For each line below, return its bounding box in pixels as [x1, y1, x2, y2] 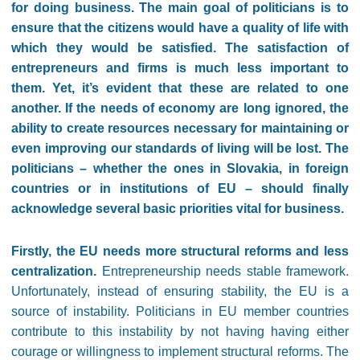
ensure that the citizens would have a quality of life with [11, 21, 349, 35]
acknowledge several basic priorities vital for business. [11, 202, 344, 215]
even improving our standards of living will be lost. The [11, 141, 349, 155]
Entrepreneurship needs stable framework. [96, 264, 349, 278]
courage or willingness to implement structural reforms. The [11, 345, 349, 358]
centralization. [11, 264, 96, 278]
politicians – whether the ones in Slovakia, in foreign [11, 162, 349, 175]
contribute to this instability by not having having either [11, 325, 349, 338]
